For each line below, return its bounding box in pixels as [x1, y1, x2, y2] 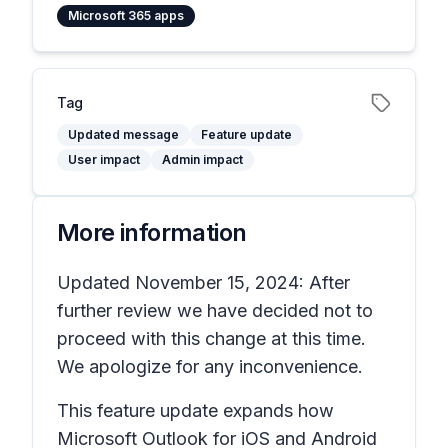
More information [57, 218, 247, 247]
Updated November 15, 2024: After [57, 272, 350, 293]
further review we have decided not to [57, 300, 373, 321]
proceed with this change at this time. [57, 328, 366, 349]
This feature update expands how [57, 400, 334, 421]
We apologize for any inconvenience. [57, 356, 368, 377]
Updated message [68, 127, 179, 142]
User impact [68, 152, 140, 167]
